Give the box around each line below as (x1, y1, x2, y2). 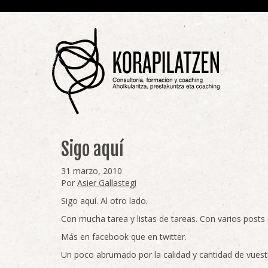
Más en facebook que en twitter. (61, 231, 187, 242)
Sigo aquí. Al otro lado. (61, 195, 148, 206)
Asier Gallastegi (77, 177, 136, 188)
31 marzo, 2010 (61, 165, 122, 176)
